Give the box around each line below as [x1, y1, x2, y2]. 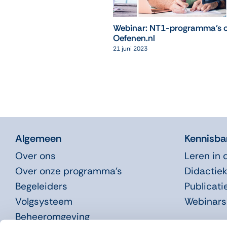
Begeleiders [15, 179, 67, 193]
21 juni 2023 [112, 45, 147, 53]
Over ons [15, 149, 56, 162]
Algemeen [15, 131, 61, 145]
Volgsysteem [15, 195, 72, 208]
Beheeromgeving [15, 210, 90, 223]
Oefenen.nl [112, 32, 155, 44]
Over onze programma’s [15, 164, 122, 177]
